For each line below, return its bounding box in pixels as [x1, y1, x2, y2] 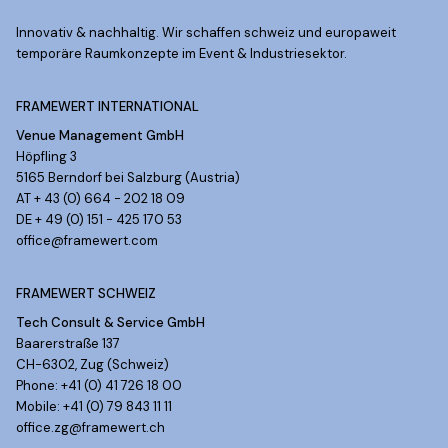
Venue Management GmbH [16, 126, 184, 144]
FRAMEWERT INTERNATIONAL [16, 97, 199, 115]
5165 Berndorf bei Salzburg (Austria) [16, 168, 240, 186]
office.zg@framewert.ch [16, 418, 165, 436]
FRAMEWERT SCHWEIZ [16, 284, 156, 302]
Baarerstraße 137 [16, 334, 120, 352]
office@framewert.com [16, 231, 158, 249]
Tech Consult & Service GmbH [16, 313, 205, 331]
